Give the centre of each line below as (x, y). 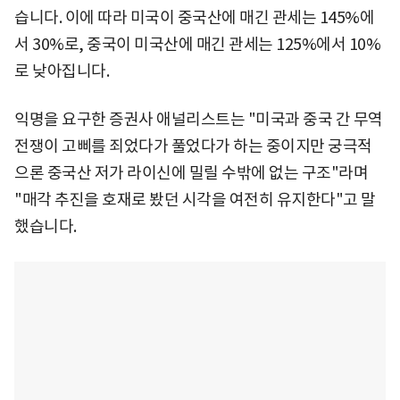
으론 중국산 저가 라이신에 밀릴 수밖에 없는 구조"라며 (191, 172)
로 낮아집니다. (62, 71)
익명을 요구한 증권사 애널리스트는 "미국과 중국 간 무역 (199, 119)
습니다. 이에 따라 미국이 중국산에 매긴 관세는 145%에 (194, 17)
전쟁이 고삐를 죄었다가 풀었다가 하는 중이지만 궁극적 (193, 146)
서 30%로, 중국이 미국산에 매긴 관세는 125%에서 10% (197, 44)
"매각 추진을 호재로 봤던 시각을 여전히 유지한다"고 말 (195, 199)
